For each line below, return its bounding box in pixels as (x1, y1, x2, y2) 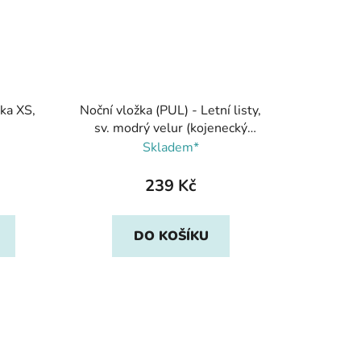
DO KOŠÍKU (133, 227, 209, 246)
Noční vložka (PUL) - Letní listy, (80, 102, 262, 120)
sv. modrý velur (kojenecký (93, 119, 247, 138)
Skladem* (142, 139, 199, 157)
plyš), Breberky (127, 137, 215, 156)
